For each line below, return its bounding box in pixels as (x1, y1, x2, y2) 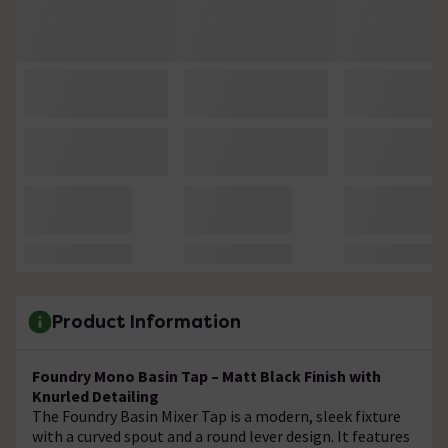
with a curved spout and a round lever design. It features (32, 425, 410, 446)
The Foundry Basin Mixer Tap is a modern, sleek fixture (32, 405, 401, 426)
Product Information (52, 310, 241, 334)
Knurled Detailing (32, 385, 159, 406)
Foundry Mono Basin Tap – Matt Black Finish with (32, 365, 381, 386)
